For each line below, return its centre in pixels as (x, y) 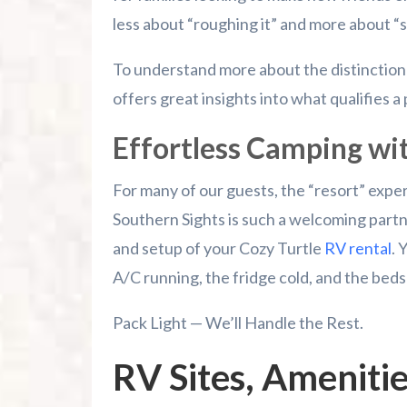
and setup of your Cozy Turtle (218, 248)
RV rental (357, 248)
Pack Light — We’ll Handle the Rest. (238, 323)
